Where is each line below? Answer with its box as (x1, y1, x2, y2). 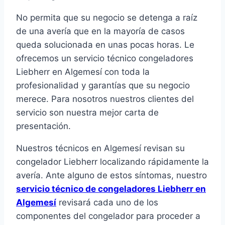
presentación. (16, 121, 71, 132)
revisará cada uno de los (56, 197, 158, 208)
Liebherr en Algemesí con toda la (16, 67, 150, 77)
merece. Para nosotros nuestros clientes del (16, 94, 194, 104)
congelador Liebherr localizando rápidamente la (16, 157, 209, 167)
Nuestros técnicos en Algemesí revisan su (16, 143, 185, 154)
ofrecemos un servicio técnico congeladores (16, 53, 193, 64)
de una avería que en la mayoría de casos (16, 26, 185, 37)
